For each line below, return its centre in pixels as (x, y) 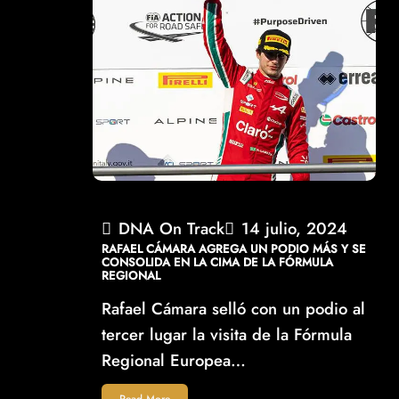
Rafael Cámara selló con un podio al (234, 308)
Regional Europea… (174, 360)
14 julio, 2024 (295, 228)
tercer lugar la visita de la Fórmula (227, 334)
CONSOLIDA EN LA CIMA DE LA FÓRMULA (218, 262)
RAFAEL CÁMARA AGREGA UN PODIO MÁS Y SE (234, 248)
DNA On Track (172, 228)
